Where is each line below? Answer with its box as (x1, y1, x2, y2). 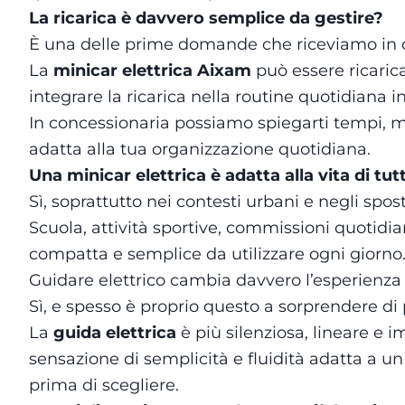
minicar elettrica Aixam (53, 61, 251, 80)
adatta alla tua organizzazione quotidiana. (29, 139, 371, 159)
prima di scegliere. (29, 375, 179, 395)
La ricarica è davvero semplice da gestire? (29, 8, 383, 28)
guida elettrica (53, 323, 176, 343)
